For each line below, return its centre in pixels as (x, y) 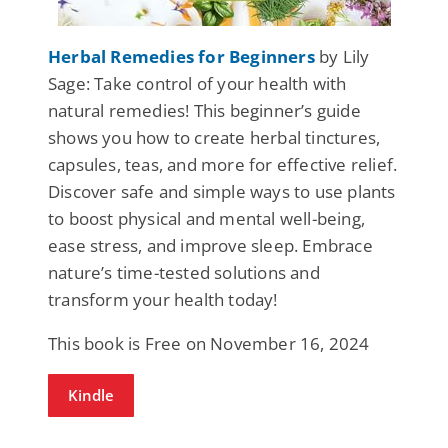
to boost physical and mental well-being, (207, 218)
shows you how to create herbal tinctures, (214, 137)
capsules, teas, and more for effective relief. (223, 164)
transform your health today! (163, 299)
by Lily (342, 56)
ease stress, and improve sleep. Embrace (210, 245)
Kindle (91, 394)
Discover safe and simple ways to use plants (222, 191)
